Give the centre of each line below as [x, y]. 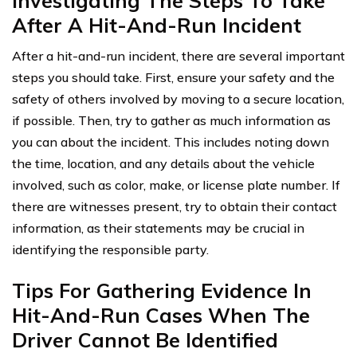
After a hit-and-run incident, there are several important [178, 56]
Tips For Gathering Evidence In [162, 291]
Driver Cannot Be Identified [145, 340]
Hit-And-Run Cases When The [161, 316]
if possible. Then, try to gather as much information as [171, 121]
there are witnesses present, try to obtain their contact [175, 207]
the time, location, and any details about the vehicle [163, 164]
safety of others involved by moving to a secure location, [178, 99]
